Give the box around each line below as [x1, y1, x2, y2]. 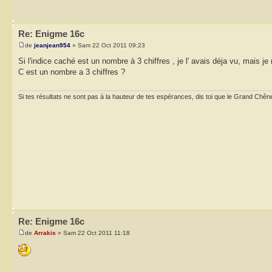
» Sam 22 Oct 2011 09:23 [70, 42, 145, 49]
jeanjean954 [34, 42, 70, 49]
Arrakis [34, 229, 56, 237]
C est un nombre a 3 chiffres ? [18, 67, 125, 77]
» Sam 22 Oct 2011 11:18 [56, 229, 130, 237]
